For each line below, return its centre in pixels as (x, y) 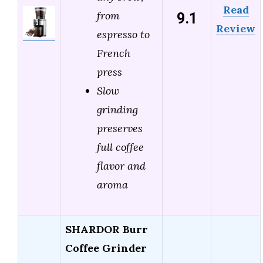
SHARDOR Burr (107, 230)
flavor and (121, 166)
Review (236, 29)
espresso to (123, 35)
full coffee (120, 147)
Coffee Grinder (106, 248)
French (114, 53)
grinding (117, 110)
